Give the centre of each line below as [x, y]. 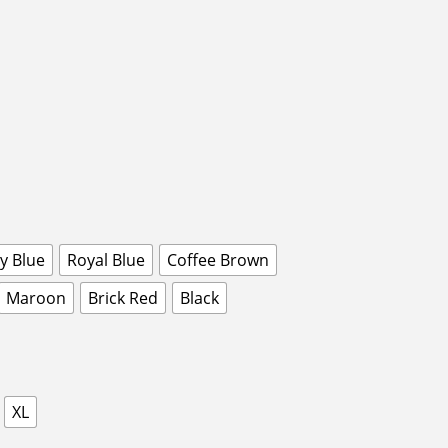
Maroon [36, 298]
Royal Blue [106, 260]
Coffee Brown [218, 260]
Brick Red [123, 298]
